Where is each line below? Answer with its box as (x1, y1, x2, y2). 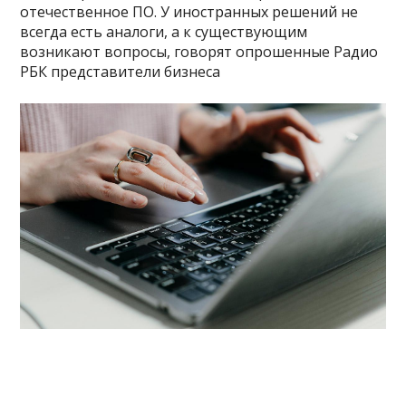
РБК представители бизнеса (20, 61, 221, 82)
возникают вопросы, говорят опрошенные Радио (20, 41, 379, 62)
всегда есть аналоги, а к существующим (20, 21, 308, 42)
